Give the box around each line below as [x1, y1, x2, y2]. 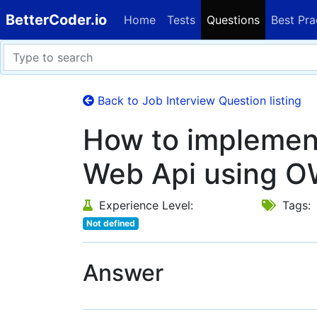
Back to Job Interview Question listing [94, 93, 301, 108]
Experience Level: [96, 198, 193, 212]
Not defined [86, 218, 135, 229]
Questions [207, 13, 260, 27]
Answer [83, 259, 163, 287]
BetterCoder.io [6, 11, 107, 28]
